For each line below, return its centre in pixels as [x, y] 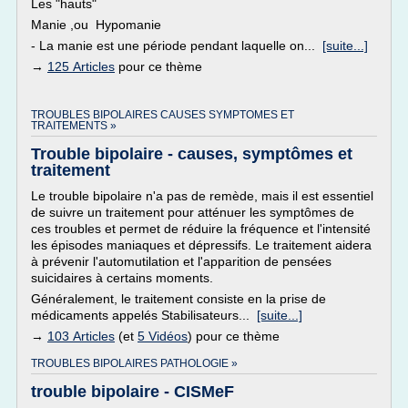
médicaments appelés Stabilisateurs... [144, 315]
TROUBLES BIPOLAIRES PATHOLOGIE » [134, 363]
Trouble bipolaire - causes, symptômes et [192, 154]
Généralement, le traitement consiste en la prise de [178, 299]
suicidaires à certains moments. [122, 278]
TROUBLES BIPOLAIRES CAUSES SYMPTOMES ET [163, 115]
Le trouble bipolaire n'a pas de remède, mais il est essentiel [202, 196]
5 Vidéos [163, 336]
